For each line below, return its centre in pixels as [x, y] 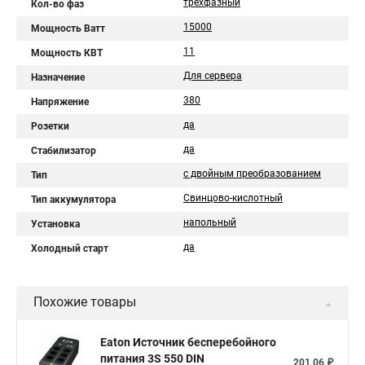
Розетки [50, 126]
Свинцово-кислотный [233, 198]
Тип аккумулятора [73, 200]
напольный [210, 222]
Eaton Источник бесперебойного [188, 342]
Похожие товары [85, 302]
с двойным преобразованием [252, 174]
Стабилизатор [64, 151]
